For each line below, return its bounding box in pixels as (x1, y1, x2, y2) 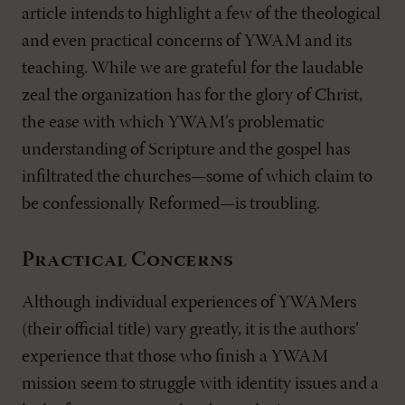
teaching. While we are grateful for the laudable (22, 60, 363, 78)
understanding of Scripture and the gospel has (22, 141, 350, 159)
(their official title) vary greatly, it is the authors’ (22, 321, 359, 339)
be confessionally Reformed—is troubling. (22, 195, 320, 213)
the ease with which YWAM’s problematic (22, 114, 325, 132)
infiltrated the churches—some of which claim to (22, 168, 372, 186)
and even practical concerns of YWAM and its (22, 33, 352, 51)
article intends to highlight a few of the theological (22, 5, 381, 24)
